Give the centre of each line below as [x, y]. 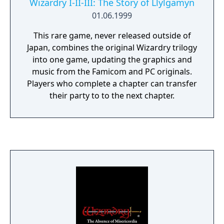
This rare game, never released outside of [112, 35]
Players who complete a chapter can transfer [112, 83]
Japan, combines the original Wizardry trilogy [112, 47]
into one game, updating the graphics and [112, 59]
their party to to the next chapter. [112, 95]
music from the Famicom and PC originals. [112, 71]
